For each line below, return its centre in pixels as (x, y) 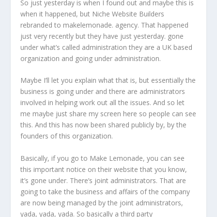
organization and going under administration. (91, 59)
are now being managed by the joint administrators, (102, 202)
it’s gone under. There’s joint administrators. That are (103, 180)
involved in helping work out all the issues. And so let (103, 103)
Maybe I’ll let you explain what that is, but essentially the (108, 80)
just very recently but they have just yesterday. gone (102, 36)
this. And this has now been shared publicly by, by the (104, 125)
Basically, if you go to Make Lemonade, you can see (103, 158)
